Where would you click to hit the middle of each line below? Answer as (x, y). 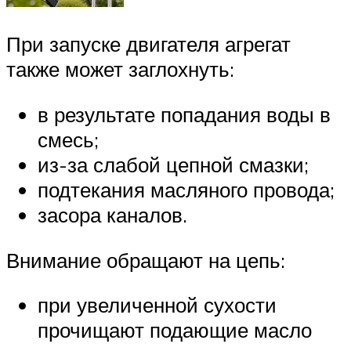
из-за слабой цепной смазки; (173, 164)
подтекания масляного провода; (186, 189)
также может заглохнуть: (120, 69)
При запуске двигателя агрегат (148, 44)
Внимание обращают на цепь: (146, 260)
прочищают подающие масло (175, 330)
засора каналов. (112, 214)
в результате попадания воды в (184, 114)
